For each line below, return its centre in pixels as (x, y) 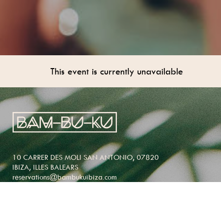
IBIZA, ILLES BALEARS (45, 167)
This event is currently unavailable (117, 72)
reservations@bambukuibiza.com (65, 177)
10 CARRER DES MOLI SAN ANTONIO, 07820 (86, 157)
